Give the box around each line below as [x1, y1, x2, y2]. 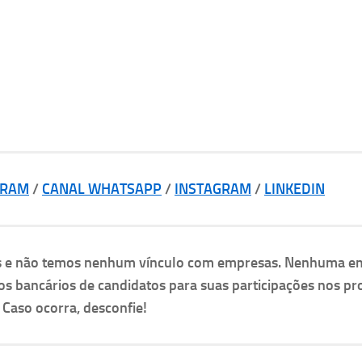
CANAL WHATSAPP [42, 179, 162, 198]
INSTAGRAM [175, 179, 251, 198]
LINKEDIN [264, 179, 325, 198]
